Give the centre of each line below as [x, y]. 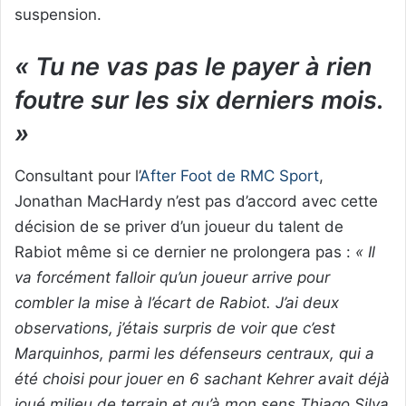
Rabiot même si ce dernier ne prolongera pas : [185, 251]
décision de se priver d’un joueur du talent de [179, 226]
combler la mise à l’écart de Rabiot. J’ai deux [177, 302]
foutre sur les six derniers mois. [199, 101]
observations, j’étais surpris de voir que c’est [175, 328]
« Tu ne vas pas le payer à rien [193, 67]
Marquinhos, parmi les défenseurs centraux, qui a [194, 353]
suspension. [58, 15]
